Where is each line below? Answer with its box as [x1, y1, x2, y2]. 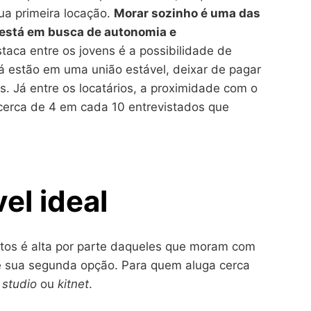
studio [2, 276, 40, 291]
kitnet [58, 276, 89, 291]
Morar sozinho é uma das [114, 6, 260, 20]
